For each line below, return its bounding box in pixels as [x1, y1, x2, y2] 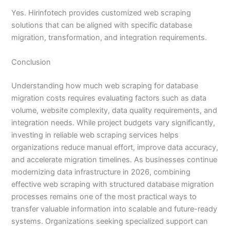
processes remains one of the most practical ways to [11, 191, 197, 201]
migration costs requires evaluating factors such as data [11, 93, 207, 103]
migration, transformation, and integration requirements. [11, 33, 207, 43]
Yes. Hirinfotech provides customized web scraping [11, 8, 191, 18]
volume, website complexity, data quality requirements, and [11, 105, 218, 115]
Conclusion [11, 57, 51, 67]
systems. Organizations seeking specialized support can [11, 216, 208, 226]
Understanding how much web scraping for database [11, 81, 199, 90]
